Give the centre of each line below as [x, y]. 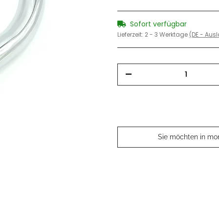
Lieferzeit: [131, 34]
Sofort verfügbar [158, 24]
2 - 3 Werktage [167, 34]
